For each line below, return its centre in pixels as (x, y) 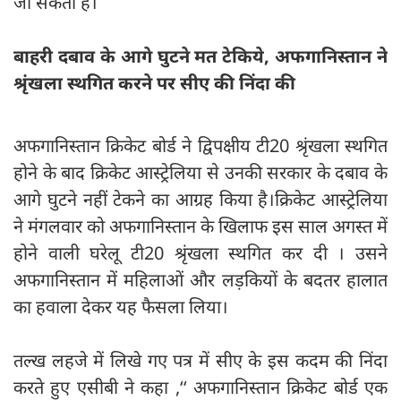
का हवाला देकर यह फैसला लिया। (121, 307)
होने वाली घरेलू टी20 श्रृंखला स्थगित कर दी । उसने (200, 253)
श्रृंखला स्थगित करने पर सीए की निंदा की (154, 83)
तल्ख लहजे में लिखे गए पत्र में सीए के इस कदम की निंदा (200, 361)
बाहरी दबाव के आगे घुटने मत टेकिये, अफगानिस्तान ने (200, 56)
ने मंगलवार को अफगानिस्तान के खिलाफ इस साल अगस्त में (200, 226)
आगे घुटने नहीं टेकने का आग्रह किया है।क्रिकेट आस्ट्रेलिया (200, 200)
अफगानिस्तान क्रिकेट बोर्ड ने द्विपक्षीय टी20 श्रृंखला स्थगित (200, 146)
